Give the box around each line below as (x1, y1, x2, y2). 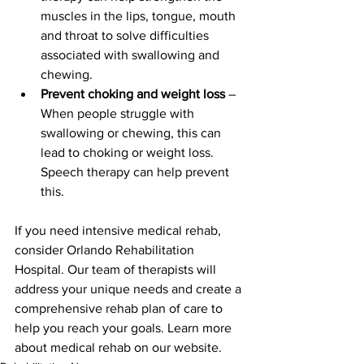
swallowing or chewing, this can (41, 126, 224, 140)
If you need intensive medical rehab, (15, 223, 224, 237)
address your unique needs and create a (15, 282, 245, 296)
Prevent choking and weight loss (41, 87, 225, 101)
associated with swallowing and (41, 48, 223, 62)
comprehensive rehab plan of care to (15, 301, 226, 315)
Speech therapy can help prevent (41, 165, 232, 179)
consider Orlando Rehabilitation (15, 243, 197, 257)
